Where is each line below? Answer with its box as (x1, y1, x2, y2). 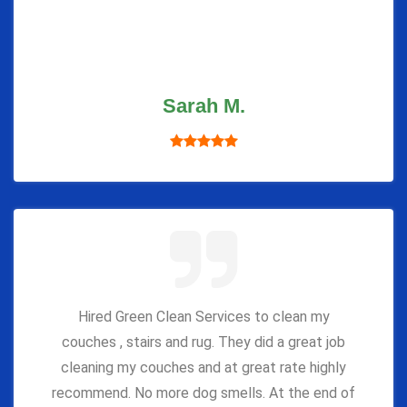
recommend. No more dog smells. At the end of (52, 384, 355, 402)
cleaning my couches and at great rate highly (61, 359, 346, 377)
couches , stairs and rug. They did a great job (62, 333, 345, 352)
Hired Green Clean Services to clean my (77, 308, 330, 326)
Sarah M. (162, 94, 245, 118)
